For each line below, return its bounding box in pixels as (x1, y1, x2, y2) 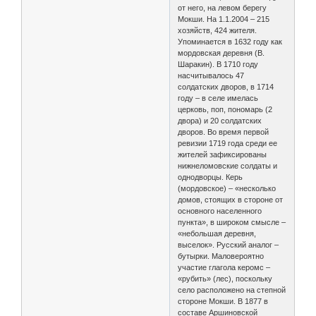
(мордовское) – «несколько (178, 183, 276, 193)
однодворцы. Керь (178, 172, 243, 181)
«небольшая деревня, (178, 229, 257, 238)
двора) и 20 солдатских (178, 116, 262, 125)
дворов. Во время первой (178, 127, 269, 136)
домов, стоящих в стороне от (178, 195, 284, 204)
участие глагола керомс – (178, 262, 271, 272)
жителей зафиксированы (178, 150, 267, 159)
